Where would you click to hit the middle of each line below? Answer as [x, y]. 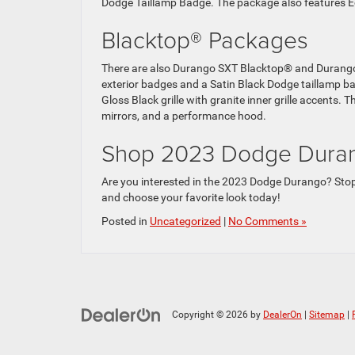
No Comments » [267, 221]
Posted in [126, 221]
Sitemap [327, 315]
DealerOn [282, 315]
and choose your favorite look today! [191, 198]
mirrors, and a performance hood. [184, 116]
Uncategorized [185, 221]
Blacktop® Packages [205, 40]
